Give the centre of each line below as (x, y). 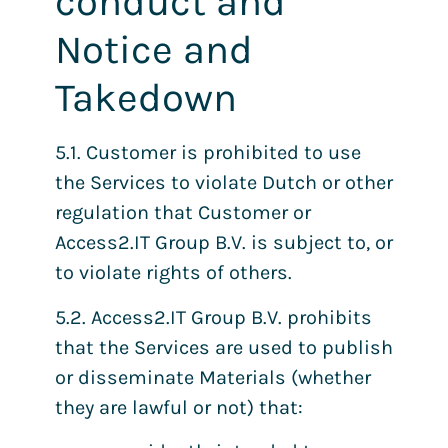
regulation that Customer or (183, 213)
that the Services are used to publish (224, 347)
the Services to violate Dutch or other (224, 183)
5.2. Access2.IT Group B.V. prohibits (213, 317)
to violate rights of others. (173, 273)
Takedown (146, 98)
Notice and (154, 50)
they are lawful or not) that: (179, 407)
